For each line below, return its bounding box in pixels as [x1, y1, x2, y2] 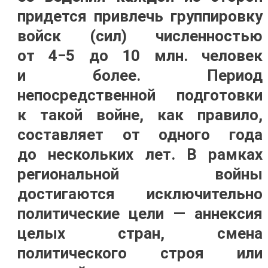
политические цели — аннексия [17, 205, 263, 223]
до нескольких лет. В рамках [17, 145, 263, 163]
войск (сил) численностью [17, 27, 263, 45]
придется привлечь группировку [17, 7, 263, 25]
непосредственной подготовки [17, 86, 263, 104]
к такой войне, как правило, [17, 106, 263, 124]
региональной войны [17, 165, 263, 183]
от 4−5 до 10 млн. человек [17, 47, 263, 65]
